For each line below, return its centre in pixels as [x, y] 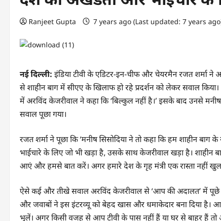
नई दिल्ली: [36, 74]
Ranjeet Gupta [52, 21]
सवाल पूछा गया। [43, 114]
